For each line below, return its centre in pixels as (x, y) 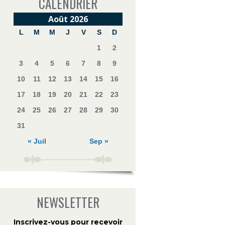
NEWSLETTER (68, 202)
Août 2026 (68, 19)
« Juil (37, 141)
